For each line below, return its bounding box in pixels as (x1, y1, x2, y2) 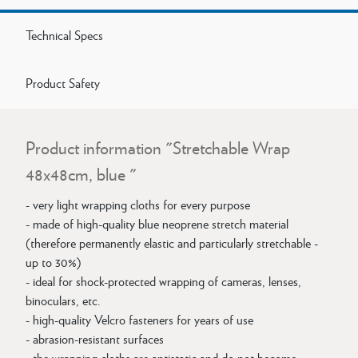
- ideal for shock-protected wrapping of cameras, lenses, (26, 272, 301, 290)
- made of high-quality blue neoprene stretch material (26, 214, 288, 233)
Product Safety (26, 74, 100, 92)
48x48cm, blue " (26, 161, 137, 186)
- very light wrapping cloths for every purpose (26, 195, 250, 213)
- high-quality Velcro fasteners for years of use (26, 310, 253, 328)
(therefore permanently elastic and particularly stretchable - (26, 233, 318, 252)
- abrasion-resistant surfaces (26, 329, 164, 348)
